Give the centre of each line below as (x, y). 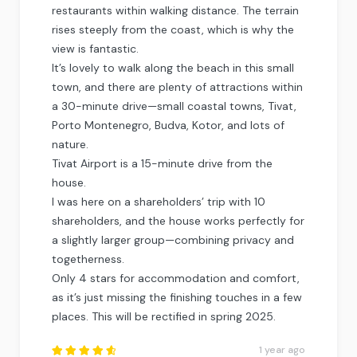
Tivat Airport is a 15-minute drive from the (162, 163)
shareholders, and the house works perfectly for (178, 220)
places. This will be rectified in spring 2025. (164, 316)
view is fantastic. (95, 48)
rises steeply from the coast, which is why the (173, 29)
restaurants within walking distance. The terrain (175, 10)
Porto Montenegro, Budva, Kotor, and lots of (168, 125)
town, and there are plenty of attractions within (177, 86)
